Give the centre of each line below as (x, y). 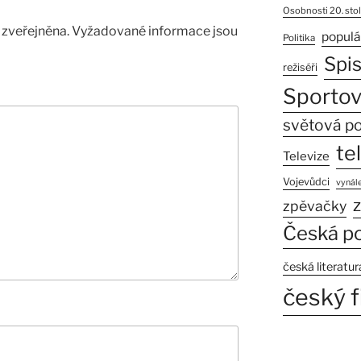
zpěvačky (314, 206)
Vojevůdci (306, 182)
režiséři (300, 68)
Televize (306, 157)
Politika (299, 38)
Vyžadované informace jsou (155, 31)
